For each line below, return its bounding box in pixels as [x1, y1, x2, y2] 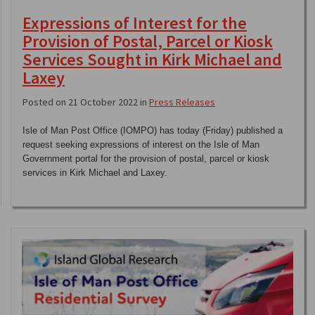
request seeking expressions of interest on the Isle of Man [22, 139, 259, 150]
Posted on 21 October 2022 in [22, 96, 149, 109]
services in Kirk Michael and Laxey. [22, 167, 167, 179]
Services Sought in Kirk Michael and [22, 49, 282, 71]
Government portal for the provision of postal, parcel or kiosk [22, 153, 269, 165]
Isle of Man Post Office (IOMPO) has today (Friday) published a [22, 125, 283, 136]
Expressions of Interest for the [22, 12, 247, 34]
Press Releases [149, 96, 215, 109]
